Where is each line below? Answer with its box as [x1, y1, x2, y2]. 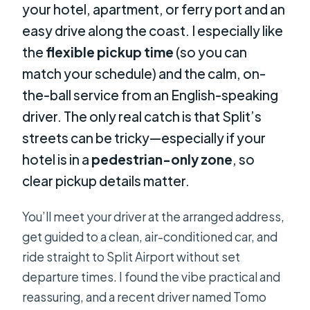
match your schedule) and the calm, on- [22, 64, 266, 82]
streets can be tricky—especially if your [22, 129, 266, 146]
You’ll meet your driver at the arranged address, [22, 209, 285, 225]
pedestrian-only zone [91, 150, 233, 167]
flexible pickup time [46, 43, 174, 60]
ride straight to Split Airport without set [22, 249, 241, 265]
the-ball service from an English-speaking [22, 86, 279, 103]
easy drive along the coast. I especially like [22, 21, 284, 39]
